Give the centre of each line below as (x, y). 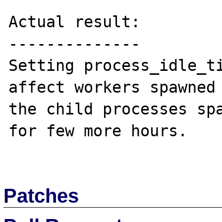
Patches (41, 195)
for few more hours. (98, 131)
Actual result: (75, 22)
